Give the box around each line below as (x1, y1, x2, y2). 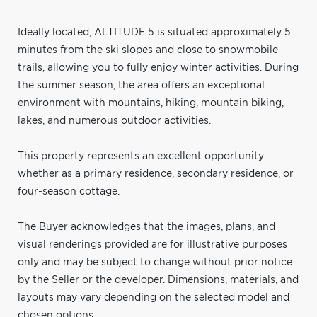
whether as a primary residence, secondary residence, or (18, 168, 294, 179)
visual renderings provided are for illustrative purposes (18, 239, 287, 250)
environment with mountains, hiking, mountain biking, (18, 98, 284, 108)
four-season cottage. (18, 186, 120, 197)
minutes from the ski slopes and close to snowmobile (18, 45, 278, 55)
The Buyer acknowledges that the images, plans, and (18, 221, 275, 232)
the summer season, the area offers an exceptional (18, 80, 265, 91)
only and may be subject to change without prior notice (18, 257, 292, 267)
